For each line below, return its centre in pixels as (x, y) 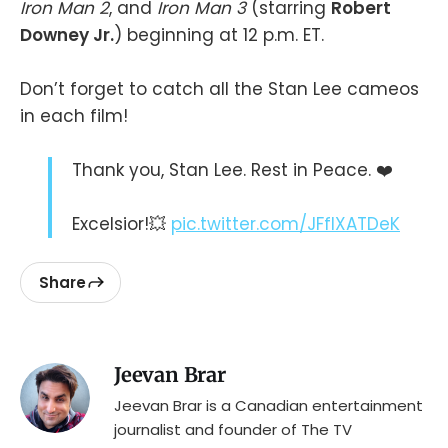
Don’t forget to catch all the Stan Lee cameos (219, 88)
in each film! (74, 115)
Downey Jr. (67, 34)
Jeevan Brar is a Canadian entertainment (268, 406)
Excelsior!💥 (121, 224)
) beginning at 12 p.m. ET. (219, 34)
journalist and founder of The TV (233, 430)
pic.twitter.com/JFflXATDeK (285, 224)
